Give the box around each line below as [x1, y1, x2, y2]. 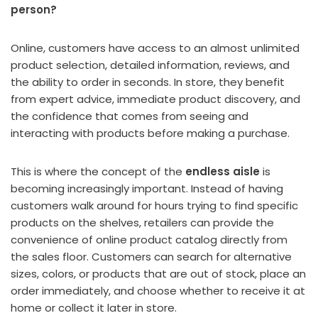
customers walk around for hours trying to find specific [11, 198, 298, 213]
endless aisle [185, 164, 260, 179]
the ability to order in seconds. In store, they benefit [11, 75, 285, 89]
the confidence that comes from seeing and [11, 109, 248, 124]
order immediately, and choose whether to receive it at [11, 283, 305, 298]
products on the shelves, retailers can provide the [11, 215, 274, 230]
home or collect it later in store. [11, 300, 177, 315]
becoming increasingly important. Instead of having [11, 181, 283, 196]
